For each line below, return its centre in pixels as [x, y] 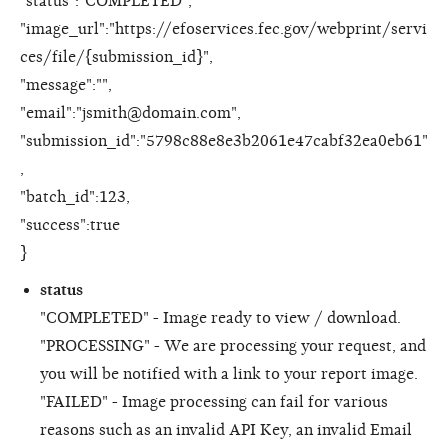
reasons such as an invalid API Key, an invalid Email [226, 429]
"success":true [70, 224]
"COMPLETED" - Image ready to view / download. [220, 317]
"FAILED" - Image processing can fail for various [214, 401]
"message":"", [66, 84]
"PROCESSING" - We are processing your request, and [233, 345]
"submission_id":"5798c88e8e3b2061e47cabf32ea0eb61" [224, 140]
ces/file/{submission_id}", [116, 56]
